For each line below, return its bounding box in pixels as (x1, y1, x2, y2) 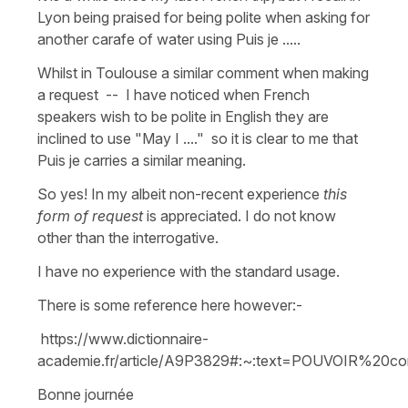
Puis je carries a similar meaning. (37, 150, 246, 169)
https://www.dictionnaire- (37, 329, 209, 348)
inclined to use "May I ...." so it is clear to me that (37, 128, 358, 148)
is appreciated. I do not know (143, 206, 336, 225)
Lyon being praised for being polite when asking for (37, 7, 370, 26)
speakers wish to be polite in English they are (37, 107, 329, 126)
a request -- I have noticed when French (37, 85, 310, 104)
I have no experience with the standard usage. (37, 261, 340, 280)
